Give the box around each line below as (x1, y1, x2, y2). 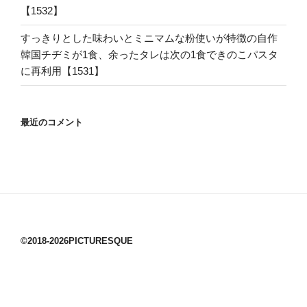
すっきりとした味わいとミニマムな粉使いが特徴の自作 (21, 32, 278, 45)
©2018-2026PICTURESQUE (21, 236, 133, 247)
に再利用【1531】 (21, 65, 104, 77)
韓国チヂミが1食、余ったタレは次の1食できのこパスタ (21, 49, 278, 61)
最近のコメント (21, 116, 83, 127)
